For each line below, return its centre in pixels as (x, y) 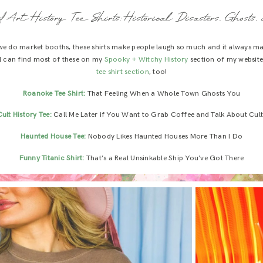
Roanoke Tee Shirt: (54, 93)
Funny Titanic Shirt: (52, 158)
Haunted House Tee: (53, 137)
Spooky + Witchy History (146, 59)
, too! (158, 72)
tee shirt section (122, 72)
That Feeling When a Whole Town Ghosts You (163, 93)
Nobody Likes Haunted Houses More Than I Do (165, 137)
